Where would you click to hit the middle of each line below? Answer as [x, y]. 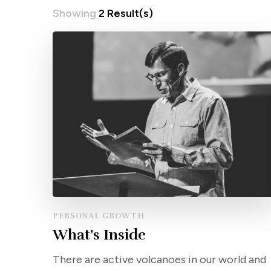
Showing [76, 13]
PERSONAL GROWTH [99, 216]
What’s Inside [99, 235]
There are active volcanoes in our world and [159, 260]
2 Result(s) [126, 13]
